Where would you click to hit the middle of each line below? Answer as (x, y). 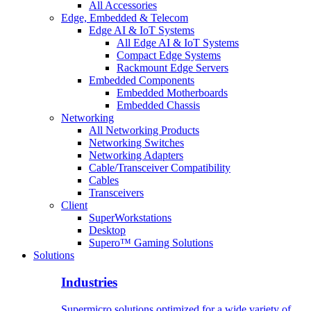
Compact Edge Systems (169, 56)
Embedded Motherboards (172, 93)
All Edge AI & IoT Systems (178, 43)
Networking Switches (136, 143)
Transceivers (116, 193)
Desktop (107, 230)
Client (74, 205)
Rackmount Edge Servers (173, 68)
